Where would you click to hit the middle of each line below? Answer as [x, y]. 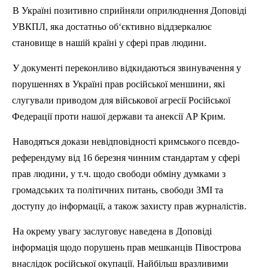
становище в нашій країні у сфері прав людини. [109, 43]
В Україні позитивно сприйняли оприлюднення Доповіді [130, 10]
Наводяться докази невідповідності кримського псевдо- [126, 141]
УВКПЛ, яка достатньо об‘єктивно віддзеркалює [112, 27]
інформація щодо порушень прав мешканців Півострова [127, 247]
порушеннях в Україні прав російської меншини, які [118, 84]
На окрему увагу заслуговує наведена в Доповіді [112, 231]
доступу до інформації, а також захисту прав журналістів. [129, 206]
